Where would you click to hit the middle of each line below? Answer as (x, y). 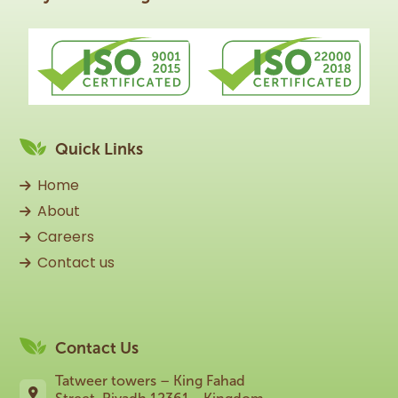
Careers (66, 236)
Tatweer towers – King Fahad (150, 381)
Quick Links (99, 149)
